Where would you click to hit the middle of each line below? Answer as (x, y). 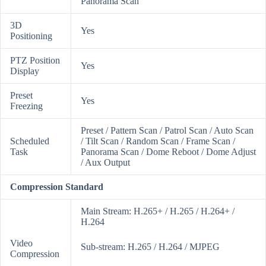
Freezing (26, 106)
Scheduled (30, 141)
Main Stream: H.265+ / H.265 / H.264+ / (158, 211)
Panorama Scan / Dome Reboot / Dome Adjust (168, 152)
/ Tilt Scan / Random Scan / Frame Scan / (158, 141)
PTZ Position (35, 61)
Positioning (31, 36)
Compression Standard (57, 187)
